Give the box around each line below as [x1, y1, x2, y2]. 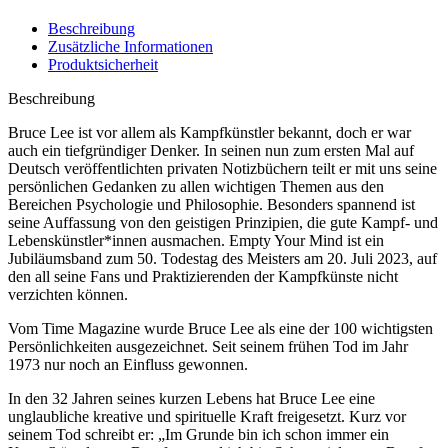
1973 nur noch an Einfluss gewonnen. [8, 355, 248, 373]
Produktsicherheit [48, 55, 158, 73]
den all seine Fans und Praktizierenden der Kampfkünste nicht [8, 267, 398, 285]
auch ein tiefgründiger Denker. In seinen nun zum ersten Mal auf [8, 141, 414, 159]
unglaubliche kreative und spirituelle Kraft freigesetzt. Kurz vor [8, 407, 406, 425]
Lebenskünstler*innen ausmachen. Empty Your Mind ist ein [8, 231, 384, 249]
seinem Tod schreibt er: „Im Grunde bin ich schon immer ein [8, 425, 389, 443]
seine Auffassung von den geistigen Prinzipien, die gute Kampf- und [8, 213, 438, 231]
